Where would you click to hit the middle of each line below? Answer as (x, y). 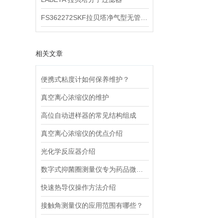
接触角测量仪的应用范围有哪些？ (92, 205)
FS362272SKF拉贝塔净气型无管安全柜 (144, 18)
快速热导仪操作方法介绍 (78, 187)
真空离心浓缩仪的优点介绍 (82, 133)
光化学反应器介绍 (68, 151)
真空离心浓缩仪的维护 (75, 97)
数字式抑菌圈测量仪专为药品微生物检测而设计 (140, 169)
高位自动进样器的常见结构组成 (89, 115)
